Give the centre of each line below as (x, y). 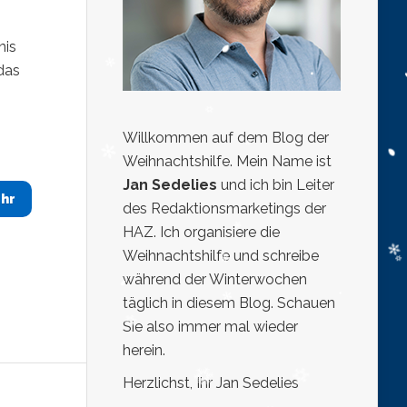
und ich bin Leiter (276, 185)
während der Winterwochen (215, 280)
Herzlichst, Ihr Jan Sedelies (211, 383)
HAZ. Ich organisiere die (201, 233)
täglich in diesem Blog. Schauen (229, 303)
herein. (144, 351)
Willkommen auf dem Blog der (226, 138)
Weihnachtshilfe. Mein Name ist (227, 162)
